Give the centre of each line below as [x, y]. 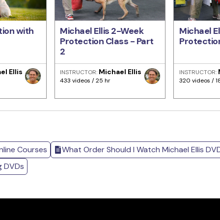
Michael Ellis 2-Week [102, 31]
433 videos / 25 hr [85, 80]
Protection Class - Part [107, 41]
